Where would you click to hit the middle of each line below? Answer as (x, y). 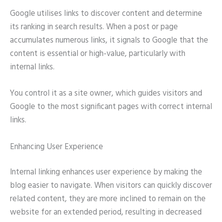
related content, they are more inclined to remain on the (108, 199)
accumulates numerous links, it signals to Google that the (109, 41)
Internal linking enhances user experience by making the (106, 173)
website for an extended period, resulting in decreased (106, 213)
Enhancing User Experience (56, 147)
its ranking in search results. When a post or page (94, 28)
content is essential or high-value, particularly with (98, 54)
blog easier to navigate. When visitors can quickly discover (111, 186)
